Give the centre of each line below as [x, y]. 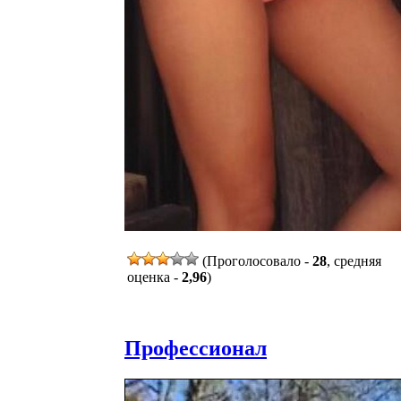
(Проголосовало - [256, 260]
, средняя [354, 260]
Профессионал [196, 348]
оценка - [154, 277]
